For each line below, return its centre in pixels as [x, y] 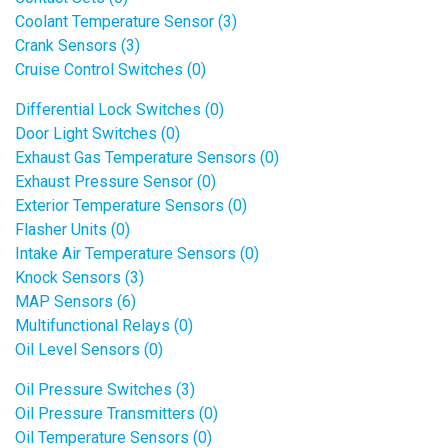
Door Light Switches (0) [97, 133]
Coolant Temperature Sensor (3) [126, 21]
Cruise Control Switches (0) [110, 69]
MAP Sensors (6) [75, 301]
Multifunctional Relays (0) [104, 325]
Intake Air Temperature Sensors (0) [137, 253]
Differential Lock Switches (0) [119, 109]
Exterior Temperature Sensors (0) [131, 205]
